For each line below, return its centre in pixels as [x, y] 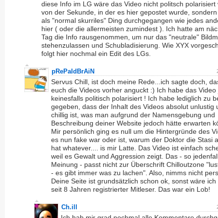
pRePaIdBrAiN [73, 71]
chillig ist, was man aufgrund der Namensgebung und [133, 115]
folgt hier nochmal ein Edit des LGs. [96, 54]
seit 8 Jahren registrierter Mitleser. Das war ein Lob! [131, 189]
